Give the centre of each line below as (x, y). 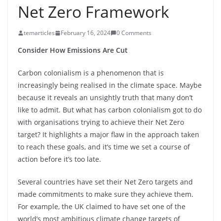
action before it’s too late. (59, 159)
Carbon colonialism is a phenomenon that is (91, 73)
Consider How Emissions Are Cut (73, 50)
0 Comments (134, 33)
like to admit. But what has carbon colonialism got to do (110, 110)
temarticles (39, 33)
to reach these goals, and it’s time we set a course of (104, 147)
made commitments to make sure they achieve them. (106, 194)
